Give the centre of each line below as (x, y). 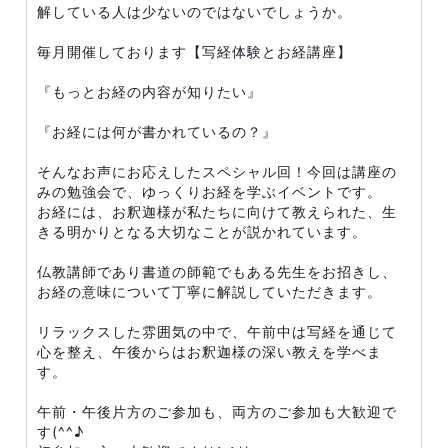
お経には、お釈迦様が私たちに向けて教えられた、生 (217, 211)
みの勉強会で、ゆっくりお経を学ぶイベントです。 (209, 191)
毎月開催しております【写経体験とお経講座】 (194, 51)
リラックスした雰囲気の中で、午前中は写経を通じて (217, 331)
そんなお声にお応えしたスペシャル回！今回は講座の (217, 171)
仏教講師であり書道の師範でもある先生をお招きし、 (217, 271)
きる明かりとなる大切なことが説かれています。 (202, 231)
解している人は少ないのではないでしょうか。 (194, 11)
